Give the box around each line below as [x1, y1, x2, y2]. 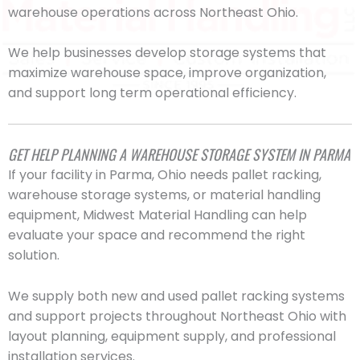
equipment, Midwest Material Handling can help [8, 205, 307, 224]
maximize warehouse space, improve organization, [8, 63, 326, 83]
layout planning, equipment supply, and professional [8, 326, 336, 346]
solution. [8, 245, 59, 264]
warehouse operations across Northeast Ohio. [8, 2, 298, 22]
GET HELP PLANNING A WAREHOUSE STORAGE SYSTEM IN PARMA [8, 143, 350, 165]
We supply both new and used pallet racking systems [8, 286, 345, 305]
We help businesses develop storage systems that [8, 43, 326, 63]
